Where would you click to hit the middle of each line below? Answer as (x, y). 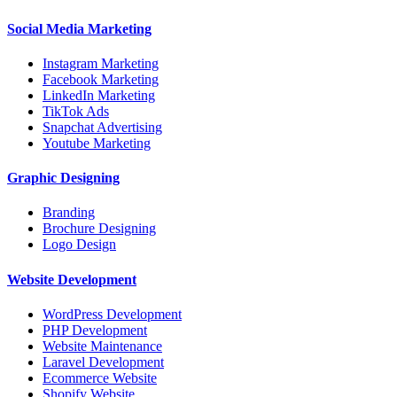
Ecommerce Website (100, 378)
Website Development (72, 279)
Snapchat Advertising (102, 127)
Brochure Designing (99, 229)
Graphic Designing (63, 178)
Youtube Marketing (97, 143)
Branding (69, 213)
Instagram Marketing (101, 63)
